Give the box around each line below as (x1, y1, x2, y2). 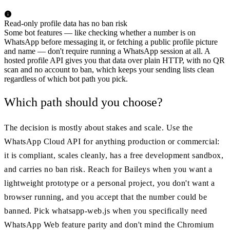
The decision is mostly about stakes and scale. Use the (4, 123, 193, 132)
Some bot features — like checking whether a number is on (4, 28, 196, 37)
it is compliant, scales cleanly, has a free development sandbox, (4, 150, 223, 160)
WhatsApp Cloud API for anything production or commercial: (4, 137, 220, 146)
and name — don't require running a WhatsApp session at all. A (4, 46, 210, 55)
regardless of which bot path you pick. (4, 74, 128, 83)
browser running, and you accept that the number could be (4, 192, 207, 201)
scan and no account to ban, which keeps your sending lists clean (4, 65, 214, 74)
